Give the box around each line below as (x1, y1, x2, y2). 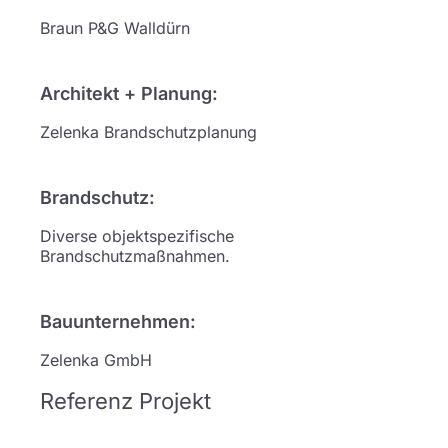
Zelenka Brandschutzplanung (40, 122, 257, 142)
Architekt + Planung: (40, 83, 218, 104)
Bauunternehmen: (40, 311, 196, 332)
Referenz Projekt (40, 388, 211, 414)
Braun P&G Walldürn (40, 18, 190, 38)
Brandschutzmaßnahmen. (40, 246, 230, 266)
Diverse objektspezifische (40, 226, 234, 246)
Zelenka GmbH (40, 350, 152, 370)
